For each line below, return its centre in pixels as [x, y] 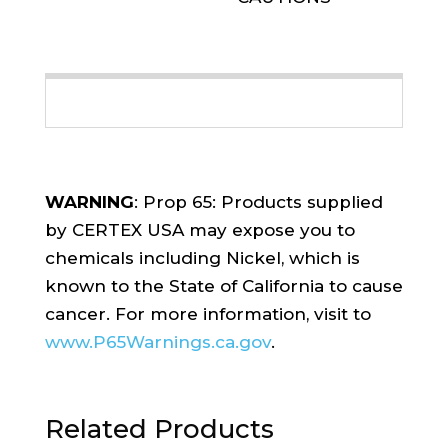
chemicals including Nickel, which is [202, 257]
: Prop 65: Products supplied [258, 201]
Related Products [159, 428]
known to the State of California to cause [223, 285]
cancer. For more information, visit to [207, 313]
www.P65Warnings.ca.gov [157, 341]
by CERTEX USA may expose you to [199, 229]
